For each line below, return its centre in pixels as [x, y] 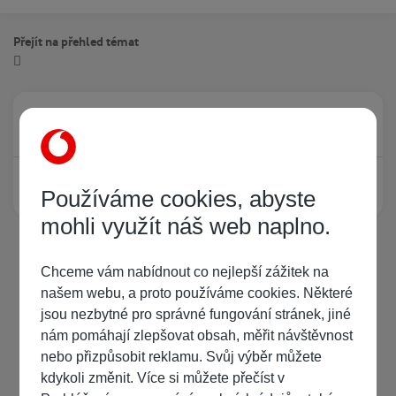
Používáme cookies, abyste [179, 199]
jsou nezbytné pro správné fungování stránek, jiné [196, 314]
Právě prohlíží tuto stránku [140, 124]
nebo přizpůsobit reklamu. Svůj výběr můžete [182, 357]
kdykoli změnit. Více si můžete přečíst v [165, 378]
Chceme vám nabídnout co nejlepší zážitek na [185, 272]
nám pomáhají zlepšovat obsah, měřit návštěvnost [197, 335]
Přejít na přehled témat [76, 42]
